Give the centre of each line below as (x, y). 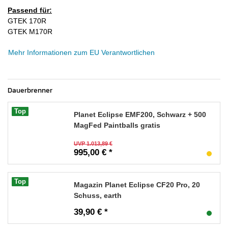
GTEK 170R (27, 21)
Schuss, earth (98, 195)
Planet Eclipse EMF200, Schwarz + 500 (140, 114)
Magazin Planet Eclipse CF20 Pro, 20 (137, 184)
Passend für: (30, 10)
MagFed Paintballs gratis (117, 125)
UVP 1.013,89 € (93, 143)
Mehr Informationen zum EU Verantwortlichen (81, 52)
